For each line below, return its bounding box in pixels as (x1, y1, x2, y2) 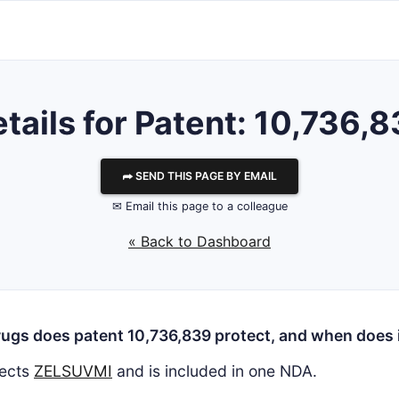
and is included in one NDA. (112, 362, 317, 380)
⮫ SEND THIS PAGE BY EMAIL (122, 169, 277, 183)
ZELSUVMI (34, 362, 112, 380)
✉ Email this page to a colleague (111, 199, 288, 213)
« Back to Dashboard (128, 232, 271, 250)
